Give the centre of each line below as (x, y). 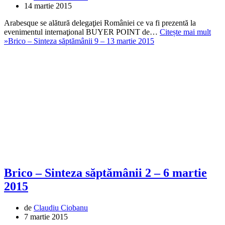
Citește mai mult (185, 32)
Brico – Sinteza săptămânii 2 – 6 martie (105, 173)
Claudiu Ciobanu (61, 207)
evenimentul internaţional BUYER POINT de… (82, 32)
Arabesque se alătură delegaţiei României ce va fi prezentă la (100, 23)
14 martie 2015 (48, 6)
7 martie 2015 (46, 216)
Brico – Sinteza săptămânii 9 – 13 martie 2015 (81, 41)
